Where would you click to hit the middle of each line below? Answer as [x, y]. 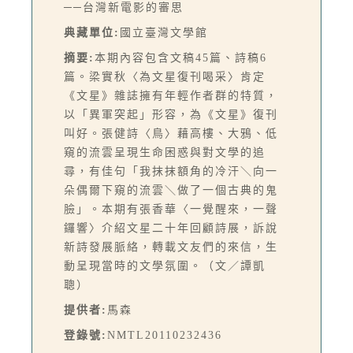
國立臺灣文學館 [164, 32]
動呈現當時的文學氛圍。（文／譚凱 [165, 266]
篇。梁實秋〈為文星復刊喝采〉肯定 [165, 76]
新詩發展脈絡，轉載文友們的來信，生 [171, 247]
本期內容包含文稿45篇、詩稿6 [181, 58]
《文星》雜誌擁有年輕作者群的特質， [171, 95]
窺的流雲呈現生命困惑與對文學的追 [165, 152]
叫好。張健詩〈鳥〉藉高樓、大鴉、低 [171, 133]
